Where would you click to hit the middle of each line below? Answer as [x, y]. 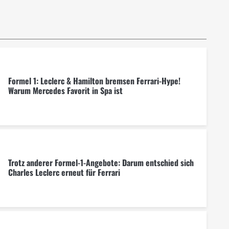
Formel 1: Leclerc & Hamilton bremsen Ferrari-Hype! [94, 81]
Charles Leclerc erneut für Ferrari [64, 173]
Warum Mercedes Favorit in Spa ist [65, 91]
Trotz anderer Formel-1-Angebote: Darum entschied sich [101, 163]
